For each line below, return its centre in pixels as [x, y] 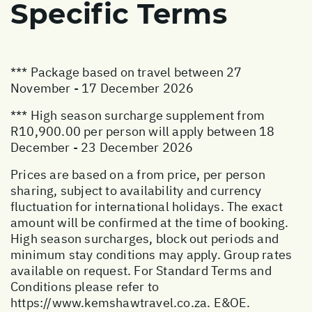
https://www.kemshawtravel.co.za [109, 302]
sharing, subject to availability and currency [136, 190]
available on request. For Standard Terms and [141, 270]
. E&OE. [229, 302]
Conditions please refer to [85, 286]
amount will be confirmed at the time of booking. [150, 222]
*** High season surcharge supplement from [138, 115]
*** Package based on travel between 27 [126, 72]
